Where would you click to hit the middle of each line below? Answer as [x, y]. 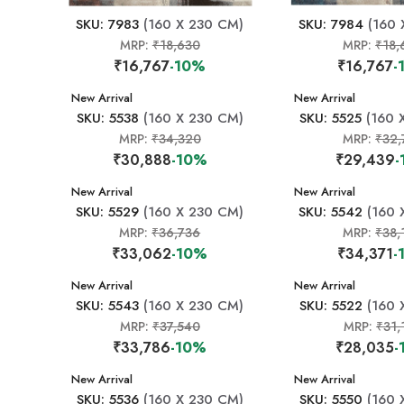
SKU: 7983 [108, 24]
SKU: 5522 [331, 306]
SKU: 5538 [107, 118]
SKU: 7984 [331, 24]
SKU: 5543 [108, 306]
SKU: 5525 [331, 118]
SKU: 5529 [108, 212]
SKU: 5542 [331, 212]
